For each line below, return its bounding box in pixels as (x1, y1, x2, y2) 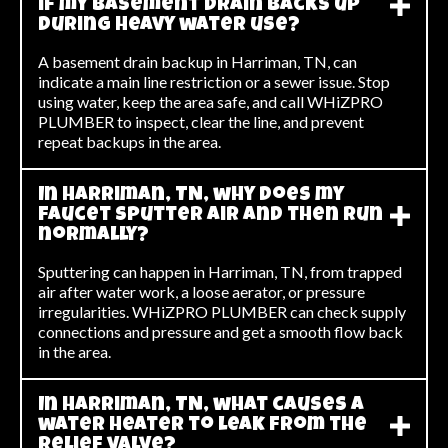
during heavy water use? (38, 15, 300, 36)
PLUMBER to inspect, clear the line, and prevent (38, 111, 364, 131)
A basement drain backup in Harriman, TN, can (38, 51, 357, 71)
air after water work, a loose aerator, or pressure (38, 281, 365, 301)
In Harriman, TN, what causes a (38, 395, 364, 416)
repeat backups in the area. (38, 131, 221, 151)
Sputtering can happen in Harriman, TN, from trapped (38, 261, 402, 281)
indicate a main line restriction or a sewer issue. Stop (38, 71, 390, 91)
